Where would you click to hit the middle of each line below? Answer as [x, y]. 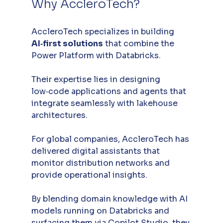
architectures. [59, 115]
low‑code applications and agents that [110, 91]
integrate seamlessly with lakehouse [105, 103]
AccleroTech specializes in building [104, 31]
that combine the [139, 43]
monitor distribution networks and [101, 163]
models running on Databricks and [101, 211]
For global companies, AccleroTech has [111, 139]
